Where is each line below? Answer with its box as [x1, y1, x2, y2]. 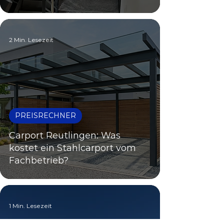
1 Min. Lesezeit [9, 201, 52, 209]
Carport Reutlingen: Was [9, 130, 120, 141]
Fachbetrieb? [9, 155, 68, 166]
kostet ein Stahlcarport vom [9, 142, 136, 153]
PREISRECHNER [15, 111, 76, 120]
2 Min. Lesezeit [9, 35, 53, 43]
